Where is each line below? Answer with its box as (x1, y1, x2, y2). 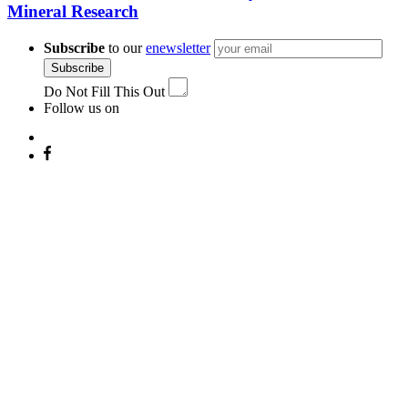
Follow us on (44, 99, 119, 116)
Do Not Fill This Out (44, 83, 165, 99)
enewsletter (146, 39, 210, 56)
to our (105, 39, 146, 56)
